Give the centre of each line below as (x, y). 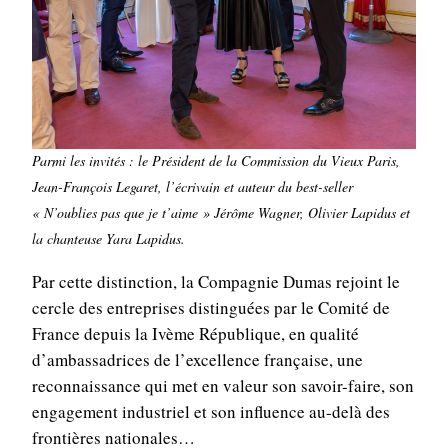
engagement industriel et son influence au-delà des (210, 412)
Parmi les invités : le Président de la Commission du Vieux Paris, (216, 161)
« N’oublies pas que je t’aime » (121, 213)
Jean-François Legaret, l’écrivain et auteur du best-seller (192, 187)
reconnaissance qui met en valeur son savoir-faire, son (222, 386)
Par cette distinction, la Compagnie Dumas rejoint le (215, 282)
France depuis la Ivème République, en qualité (195, 334)
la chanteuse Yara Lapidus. (108, 239)
